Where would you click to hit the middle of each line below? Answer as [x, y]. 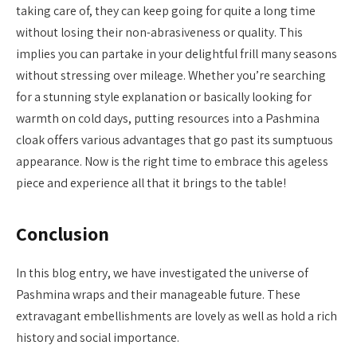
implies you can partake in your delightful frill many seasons [177, 54]
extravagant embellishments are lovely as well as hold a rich [177, 316]
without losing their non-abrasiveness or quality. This [159, 33]
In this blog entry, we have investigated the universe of [162, 273]
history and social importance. [98, 337]
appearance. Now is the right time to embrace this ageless [172, 162]
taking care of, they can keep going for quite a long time [166, 11]
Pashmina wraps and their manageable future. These [158, 294]
